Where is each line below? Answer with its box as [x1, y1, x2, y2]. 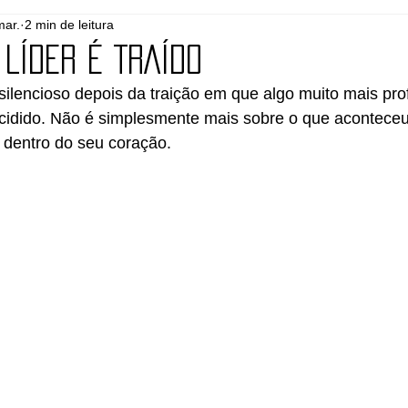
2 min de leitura [25, 17, 114, 33]
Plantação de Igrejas [41, 24, 149, 38]
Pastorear [251, 24, 302, 38]
